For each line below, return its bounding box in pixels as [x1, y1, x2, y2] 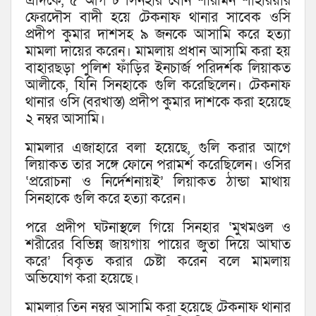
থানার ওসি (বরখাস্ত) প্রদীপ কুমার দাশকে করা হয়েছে [25, 93, 291, 112]
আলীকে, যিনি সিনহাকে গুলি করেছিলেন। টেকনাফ [25, 76, 291, 95]
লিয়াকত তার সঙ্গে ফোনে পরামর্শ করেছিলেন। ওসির [25, 156, 291, 175]
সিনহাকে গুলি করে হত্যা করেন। [25, 190, 186, 209]
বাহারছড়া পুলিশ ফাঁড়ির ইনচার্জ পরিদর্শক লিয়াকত [25, 59, 291, 78]
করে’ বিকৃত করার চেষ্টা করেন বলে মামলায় [25, 253, 291, 272]
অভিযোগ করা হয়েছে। [25, 269, 139, 288]
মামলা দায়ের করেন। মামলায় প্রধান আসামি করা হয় [25, 42, 291, 61]
